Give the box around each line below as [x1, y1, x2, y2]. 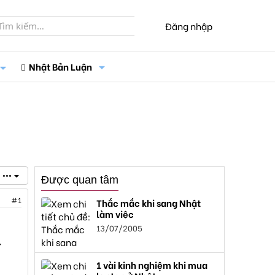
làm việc [96, 207, 134, 220]
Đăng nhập [165, 18, 212, 33]
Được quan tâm [41, 174, 118, 186]
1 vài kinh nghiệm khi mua [96, 258, 207, 271]
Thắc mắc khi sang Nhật [96, 196, 201, 209]
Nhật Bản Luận [28, 60, 92, 73]
